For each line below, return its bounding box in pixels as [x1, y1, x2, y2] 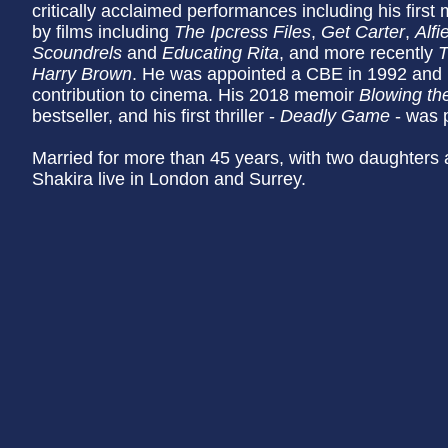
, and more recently [279, 43, 438, 63]
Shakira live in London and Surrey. [32, 169, 306, 189]
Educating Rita [162, 43, 279, 63]
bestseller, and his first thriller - [32, 106, 280, 126]
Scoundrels [32, 43, 122, 63]
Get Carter [321, 22, 405, 42]
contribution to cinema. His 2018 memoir [32, 85, 359, 105]
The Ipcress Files [174, 22, 311, 42]
